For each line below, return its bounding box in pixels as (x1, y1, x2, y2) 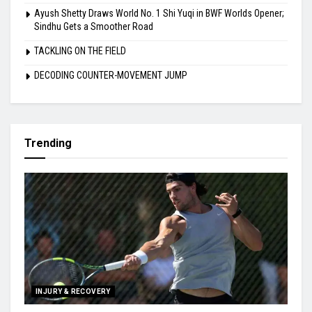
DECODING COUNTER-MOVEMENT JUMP (34, 70, 187, 81)
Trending (24, 136, 72, 150)
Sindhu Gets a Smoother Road (34, 21, 153, 33)
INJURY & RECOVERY (36, 288, 111, 296)
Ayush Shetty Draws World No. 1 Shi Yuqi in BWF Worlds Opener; (34, 8, 284, 19)
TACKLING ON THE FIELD (34, 45, 126, 57)
